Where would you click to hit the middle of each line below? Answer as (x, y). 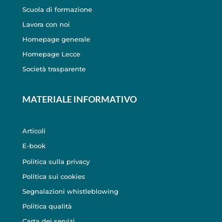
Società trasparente (54, 69)
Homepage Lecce (51, 54)
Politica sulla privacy (56, 161)
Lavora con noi (46, 24)
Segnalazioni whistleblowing (70, 191)
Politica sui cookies (54, 176)
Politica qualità (47, 206)
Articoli (35, 131)
